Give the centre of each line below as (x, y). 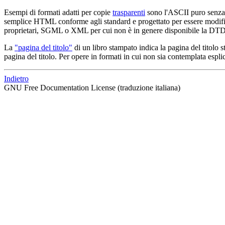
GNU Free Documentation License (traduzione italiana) (92, 87)
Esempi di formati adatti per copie (58, 12)
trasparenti (129, 12)
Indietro (16, 78)
